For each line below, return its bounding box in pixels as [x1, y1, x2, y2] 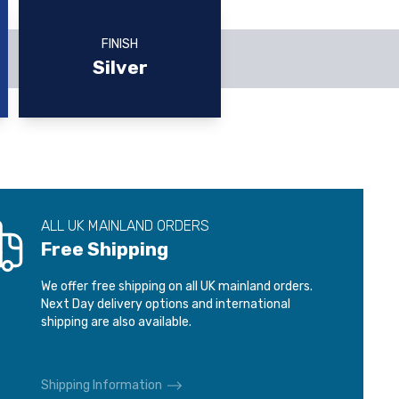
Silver [92, 56, 148, 78]
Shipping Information [40, 378, 162, 393]
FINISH [102, 37, 138, 52]
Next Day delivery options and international [40, 297, 290, 312]
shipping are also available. [40, 314, 191, 330]
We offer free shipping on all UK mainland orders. [40, 279, 313, 294]
